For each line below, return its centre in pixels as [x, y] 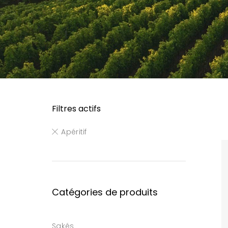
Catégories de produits [105, 192]
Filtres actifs [76, 109]
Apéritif [74, 132]
